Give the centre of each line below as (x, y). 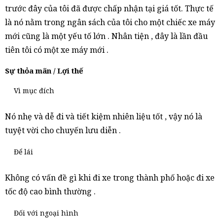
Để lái (24, 152)
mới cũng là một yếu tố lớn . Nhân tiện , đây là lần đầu (106, 36)
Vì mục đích (34, 91)
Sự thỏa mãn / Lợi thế (44, 71)
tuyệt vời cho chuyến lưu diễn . (63, 130)
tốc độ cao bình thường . (50, 191)
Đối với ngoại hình (46, 213)
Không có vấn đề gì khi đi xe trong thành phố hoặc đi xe (110, 178)
